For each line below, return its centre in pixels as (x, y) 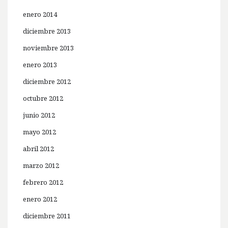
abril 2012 (38, 149)
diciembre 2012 (47, 82)
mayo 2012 (39, 132)
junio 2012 (39, 115)
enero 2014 (40, 15)
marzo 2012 (41, 166)
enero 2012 (40, 199)
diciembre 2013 (47, 31)
